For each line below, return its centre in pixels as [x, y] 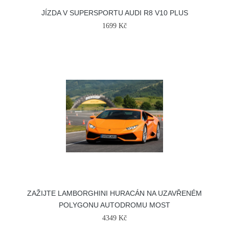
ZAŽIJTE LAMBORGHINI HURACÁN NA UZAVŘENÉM [114, 193]
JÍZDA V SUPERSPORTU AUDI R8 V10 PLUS [114, 13]
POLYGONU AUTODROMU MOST [114, 205]
